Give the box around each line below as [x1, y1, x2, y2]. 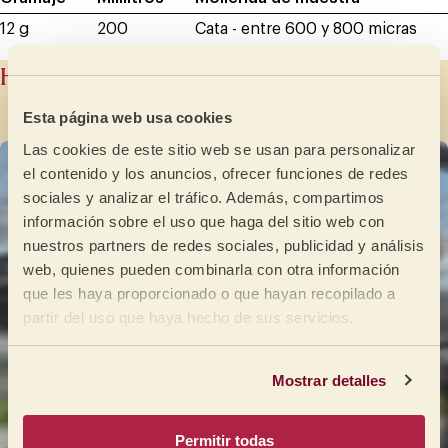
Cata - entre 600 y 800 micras [194, 21, 417, 38]
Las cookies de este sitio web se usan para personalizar [23, 140, 416, 158]
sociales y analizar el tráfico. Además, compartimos [23, 188, 385, 206]
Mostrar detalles [271, 371, 387, 389]
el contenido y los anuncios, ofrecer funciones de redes [23, 164, 409, 182]
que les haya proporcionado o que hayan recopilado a [23, 284, 396, 302]
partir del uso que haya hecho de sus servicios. [23, 308, 354, 326]
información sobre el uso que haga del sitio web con [23, 212, 385, 230]
